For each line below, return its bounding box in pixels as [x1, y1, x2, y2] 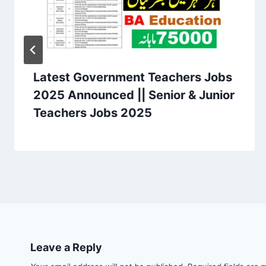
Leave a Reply [30, 240, 102, 254]
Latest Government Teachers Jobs [33, 69, 232, 84]
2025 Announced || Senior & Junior [33, 87, 235, 102]
